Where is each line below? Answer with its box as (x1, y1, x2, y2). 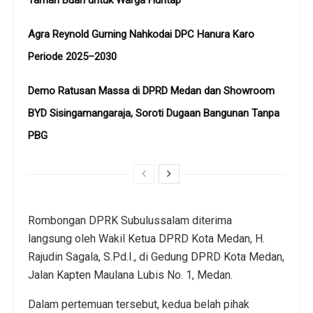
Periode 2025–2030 (28, 50, 117, 63)
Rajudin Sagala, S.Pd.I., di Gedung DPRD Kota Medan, (28, 249, 284, 263)
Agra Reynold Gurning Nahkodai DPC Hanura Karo (28, 27, 254, 41)
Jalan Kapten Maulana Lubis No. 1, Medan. (28, 268, 233, 282)
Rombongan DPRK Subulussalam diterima (28, 213, 232, 227)
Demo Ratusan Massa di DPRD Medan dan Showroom (28, 84, 275, 97)
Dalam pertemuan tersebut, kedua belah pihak (28, 297, 249, 311)
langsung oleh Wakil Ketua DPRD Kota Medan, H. (28, 231, 265, 245)
